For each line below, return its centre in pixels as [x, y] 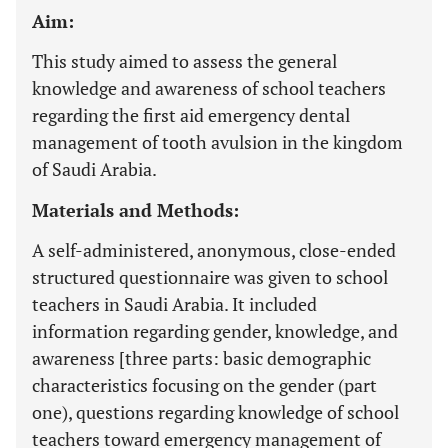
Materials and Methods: [135, 210]
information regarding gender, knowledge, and [215, 331]
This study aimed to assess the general [184, 61]
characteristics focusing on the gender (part [204, 385]
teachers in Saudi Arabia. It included [174, 304]
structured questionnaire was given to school [210, 277]
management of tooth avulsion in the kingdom [217, 142]
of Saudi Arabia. [94, 169]
